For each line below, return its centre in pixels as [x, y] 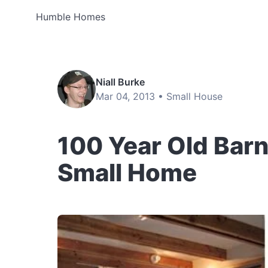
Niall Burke [120, 82]
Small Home [127, 173]
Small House [194, 96]
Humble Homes [71, 17]
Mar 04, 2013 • [131, 96]
